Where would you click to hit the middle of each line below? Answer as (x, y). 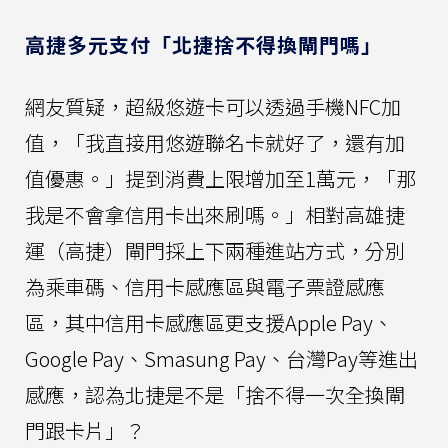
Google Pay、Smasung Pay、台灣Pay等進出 (221, 359)
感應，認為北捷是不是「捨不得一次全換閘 (215, 395)
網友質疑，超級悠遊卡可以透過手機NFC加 (213, 107)
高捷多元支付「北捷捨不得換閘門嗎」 (203, 45)
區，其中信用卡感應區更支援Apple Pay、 (209, 323)
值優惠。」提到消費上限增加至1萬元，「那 (220, 179)
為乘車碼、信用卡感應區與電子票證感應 (205, 287)
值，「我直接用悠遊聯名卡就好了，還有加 (215, 143)
